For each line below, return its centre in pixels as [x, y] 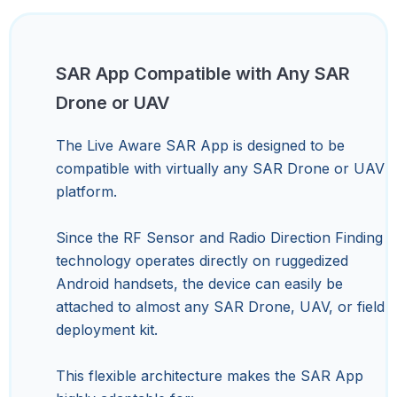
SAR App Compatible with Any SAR [203, 73]
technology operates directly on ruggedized [202, 260]
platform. [86, 191]
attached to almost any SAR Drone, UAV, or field [220, 306]
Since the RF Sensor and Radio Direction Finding [219, 237]
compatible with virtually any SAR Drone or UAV [220, 168]
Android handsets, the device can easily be [199, 283]
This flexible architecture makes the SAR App [210, 375]
